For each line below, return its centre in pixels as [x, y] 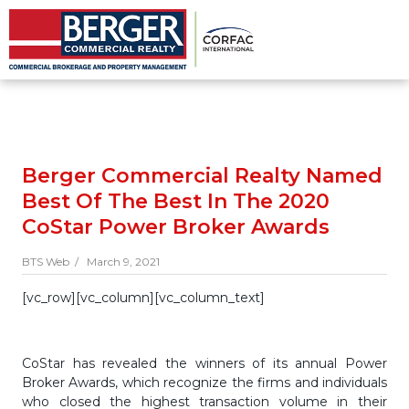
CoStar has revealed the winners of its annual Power [204, 363]
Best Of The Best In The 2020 [176, 201]
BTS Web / [53, 262]
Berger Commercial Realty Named [202, 176]
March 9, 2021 [122, 262]
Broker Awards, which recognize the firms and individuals [204, 383]
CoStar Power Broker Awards [176, 227]
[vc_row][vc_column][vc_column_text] [143, 298]
